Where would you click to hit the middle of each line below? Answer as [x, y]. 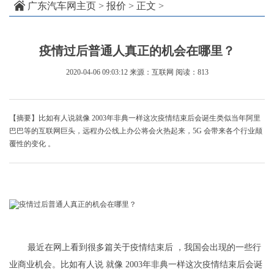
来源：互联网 [151, 72]
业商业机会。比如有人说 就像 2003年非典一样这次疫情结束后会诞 [136, 264]
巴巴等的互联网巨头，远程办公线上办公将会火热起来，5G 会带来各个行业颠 [136, 131]
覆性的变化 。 [32, 144]
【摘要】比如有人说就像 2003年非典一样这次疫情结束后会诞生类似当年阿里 [135, 118]
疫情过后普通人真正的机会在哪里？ [137, 51]
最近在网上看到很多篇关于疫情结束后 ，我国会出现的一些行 [144, 247]
